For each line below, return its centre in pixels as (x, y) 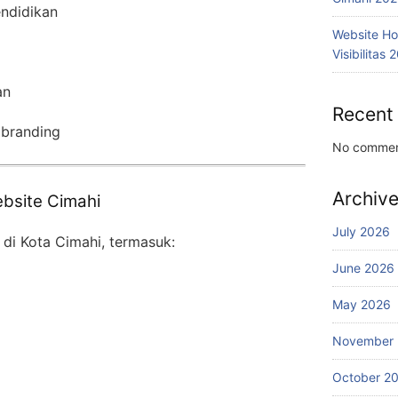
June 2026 (363, 268)
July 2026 (361, 231)
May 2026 (362, 304)
